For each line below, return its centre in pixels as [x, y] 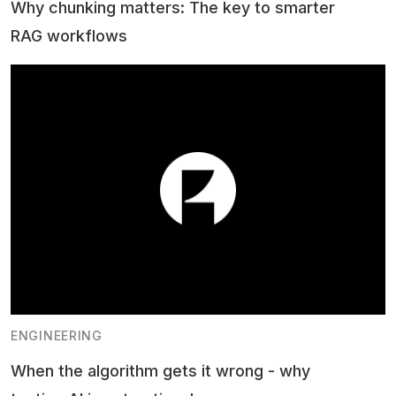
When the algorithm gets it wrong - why [160, 371]
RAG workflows [69, 36]
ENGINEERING [57, 336]
